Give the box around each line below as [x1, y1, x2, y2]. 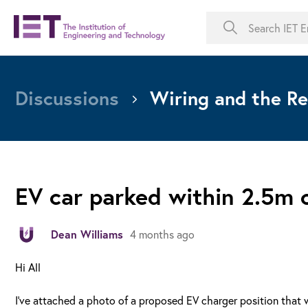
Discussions [15, 85, 119, 111]
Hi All [15, 260, 41, 274]
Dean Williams [51, 227, 123, 241]
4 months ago [130, 227, 195, 241]
